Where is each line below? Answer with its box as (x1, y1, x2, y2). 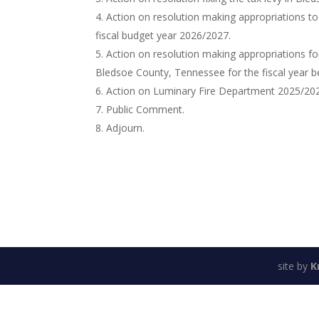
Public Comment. (106, 103, 185, 116)
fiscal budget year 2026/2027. (95, 28, 231, 42)
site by (277, 259, 310, 273)
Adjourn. (106, 121, 145, 135)
